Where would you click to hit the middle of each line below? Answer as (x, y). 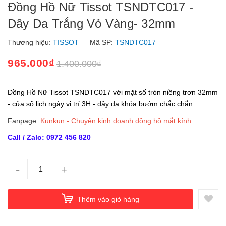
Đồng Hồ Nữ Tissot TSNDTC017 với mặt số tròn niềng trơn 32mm (113, 92)
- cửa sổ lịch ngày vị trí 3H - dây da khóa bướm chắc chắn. (101, 104)
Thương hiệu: (30, 42)
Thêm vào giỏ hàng (108, 199)
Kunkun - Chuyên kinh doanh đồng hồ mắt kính (116, 121)
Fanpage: (24, 121)
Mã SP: (101, 42)
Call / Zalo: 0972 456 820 (49, 137)
